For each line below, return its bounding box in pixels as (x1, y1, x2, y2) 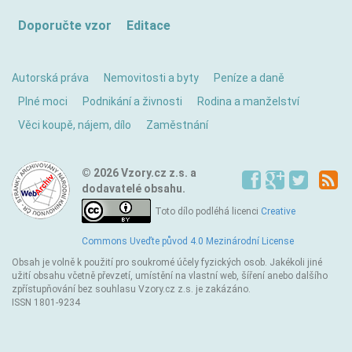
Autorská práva (12, 71, 89, 84)
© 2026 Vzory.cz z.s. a (82, 167, 196, 179)
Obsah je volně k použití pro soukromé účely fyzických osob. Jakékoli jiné (12, 257, 322, 268)
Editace (126, 18, 170, 33)
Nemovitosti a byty (104, 71, 199, 84)
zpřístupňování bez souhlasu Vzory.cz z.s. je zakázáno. (12, 284, 251, 295)
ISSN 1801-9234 (12, 297, 80, 308)
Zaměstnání (146, 119, 208, 131)
